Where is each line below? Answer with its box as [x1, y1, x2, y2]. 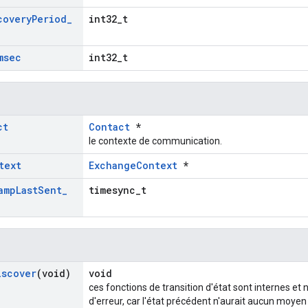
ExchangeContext [89, 159, 177, 173]
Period [32, 12, 67, 26]
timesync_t [89, 184, 146, 197]
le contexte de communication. [89, 135, 222, 147]
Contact [89, 120, 130, 134]
